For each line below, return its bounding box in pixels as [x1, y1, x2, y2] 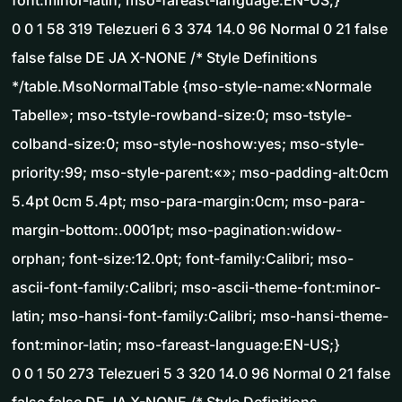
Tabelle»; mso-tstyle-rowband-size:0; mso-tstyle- [12, 106, 352, 125]
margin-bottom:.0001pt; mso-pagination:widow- [12, 221, 342, 240]
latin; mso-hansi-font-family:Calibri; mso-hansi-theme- [12, 307, 389, 326]
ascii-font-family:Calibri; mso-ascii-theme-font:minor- [12, 278, 380, 297]
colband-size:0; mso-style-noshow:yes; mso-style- [12, 135, 364, 153]
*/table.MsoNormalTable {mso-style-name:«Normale [12, 77, 371, 96]
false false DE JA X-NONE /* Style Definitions [12, 48, 318, 67]
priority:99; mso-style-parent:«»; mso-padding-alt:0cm [12, 163, 389, 182]
